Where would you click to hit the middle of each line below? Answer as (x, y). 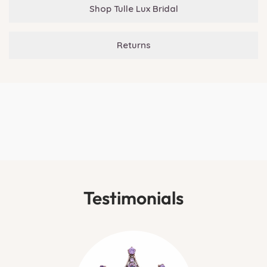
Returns (133, 45)
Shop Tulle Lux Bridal (133, 8)
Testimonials (133, 198)
